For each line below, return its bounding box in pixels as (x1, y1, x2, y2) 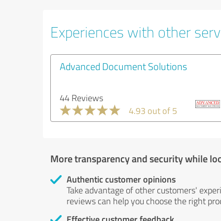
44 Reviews (60, 92, 103, 104)
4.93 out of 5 (129, 105, 177, 116)
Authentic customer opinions (67, 173, 176, 185)
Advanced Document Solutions (60, 59, 187, 73)
